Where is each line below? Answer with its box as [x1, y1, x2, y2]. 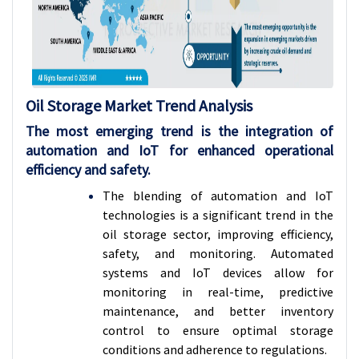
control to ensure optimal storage [103, 322, 333, 338]
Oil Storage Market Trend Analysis [26, 95, 252, 115]
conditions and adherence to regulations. [103, 341, 327, 357]
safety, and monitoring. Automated [103, 245, 333, 261]
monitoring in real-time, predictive [103, 284, 333, 300]
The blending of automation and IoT [103, 188, 333, 204]
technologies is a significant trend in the [103, 207, 333, 223]
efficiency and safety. [26, 160, 151, 179]
